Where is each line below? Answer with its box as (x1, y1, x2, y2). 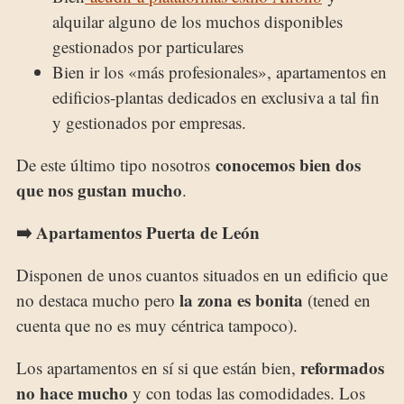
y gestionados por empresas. (52, 110, 246, 133)
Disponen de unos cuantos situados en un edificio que (16, 262, 388, 286)
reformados (300, 354, 384, 380)
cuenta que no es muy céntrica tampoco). (16, 313, 298, 336)
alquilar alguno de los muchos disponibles (52, 9, 343, 32)
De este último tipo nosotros (16, 152, 216, 176)
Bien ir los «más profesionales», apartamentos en (52, 60, 387, 83)
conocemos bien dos (216, 151, 361, 177)
